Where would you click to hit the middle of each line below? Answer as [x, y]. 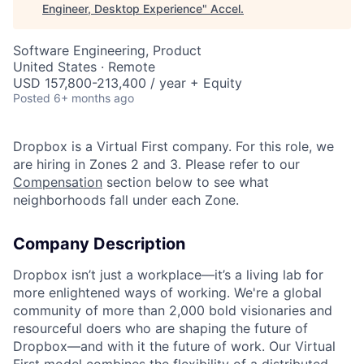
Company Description [99, 244]
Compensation [58, 182]
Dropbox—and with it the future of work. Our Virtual [174, 346]
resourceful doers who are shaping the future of [160, 328]
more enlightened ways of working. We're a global [167, 292]
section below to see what [186, 182]
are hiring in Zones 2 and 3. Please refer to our [156, 164]
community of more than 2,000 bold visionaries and [173, 310]
